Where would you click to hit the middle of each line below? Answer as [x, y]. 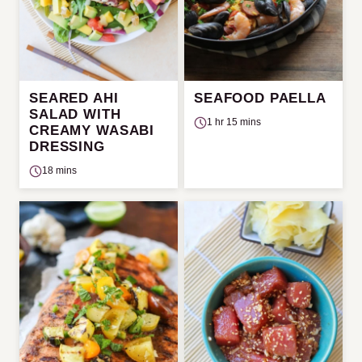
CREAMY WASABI [92, 130]
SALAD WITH [75, 114]
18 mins [59, 170]
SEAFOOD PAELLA [260, 98]
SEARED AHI [74, 98]
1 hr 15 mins [234, 122]
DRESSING [67, 147]
